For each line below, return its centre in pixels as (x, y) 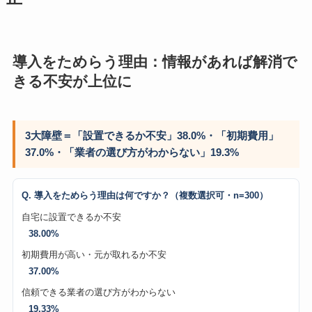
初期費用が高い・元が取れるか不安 (94, 255)
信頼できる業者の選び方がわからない (98, 292)
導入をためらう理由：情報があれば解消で (155, 62)
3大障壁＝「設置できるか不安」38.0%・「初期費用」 (151, 135)
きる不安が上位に (72, 81)
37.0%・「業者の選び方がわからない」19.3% (132, 152)
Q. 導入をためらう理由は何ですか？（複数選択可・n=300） (145, 195)
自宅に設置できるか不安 (71, 217)
